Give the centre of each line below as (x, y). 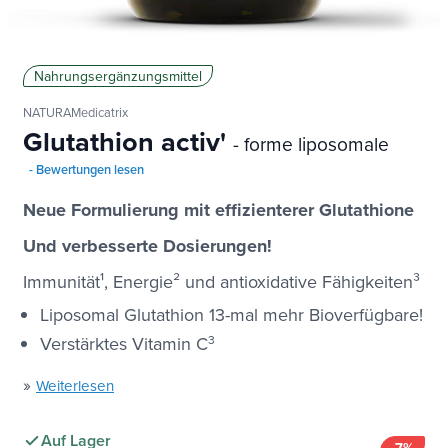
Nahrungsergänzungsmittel (118, 75)
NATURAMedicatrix (75, 111)
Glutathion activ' (128, 141)
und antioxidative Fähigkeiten (296, 281)
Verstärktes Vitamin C (124, 343)
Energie (140, 281)
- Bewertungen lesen (87, 169)
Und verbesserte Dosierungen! (147, 245)
